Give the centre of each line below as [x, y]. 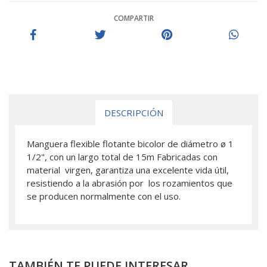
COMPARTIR [133, 18]
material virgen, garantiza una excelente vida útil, [128, 170]
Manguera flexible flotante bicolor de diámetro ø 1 [130, 143]
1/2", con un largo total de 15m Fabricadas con [122, 156]
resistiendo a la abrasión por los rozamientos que [130, 183]
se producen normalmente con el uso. [104, 196]
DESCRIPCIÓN [133, 112]
